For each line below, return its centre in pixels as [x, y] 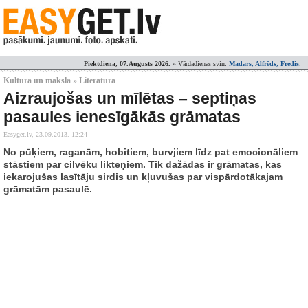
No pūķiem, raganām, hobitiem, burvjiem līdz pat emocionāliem [151, 152]
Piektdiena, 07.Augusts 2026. [127, 64]
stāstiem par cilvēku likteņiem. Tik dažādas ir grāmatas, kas [143, 164]
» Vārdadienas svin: [200, 64]
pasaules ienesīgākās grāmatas [122, 117]
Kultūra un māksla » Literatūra [59, 80]
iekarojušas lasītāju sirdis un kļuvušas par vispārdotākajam [143, 177]
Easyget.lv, [20, 134]
